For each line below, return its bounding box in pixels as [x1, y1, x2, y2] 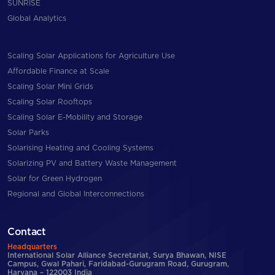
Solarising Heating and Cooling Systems [7, 144, 153, 152]
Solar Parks [7, 129, 49, 137]
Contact [7, 227, 46, 238]
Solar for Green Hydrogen [7, 175, 102, 183]
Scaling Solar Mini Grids [7, 83, 93, 91]
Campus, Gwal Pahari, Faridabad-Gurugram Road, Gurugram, [7, 261, 229, 268]
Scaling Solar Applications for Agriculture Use [7, 52, 175, 60]
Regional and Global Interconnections [7, 190, 144, 198]
